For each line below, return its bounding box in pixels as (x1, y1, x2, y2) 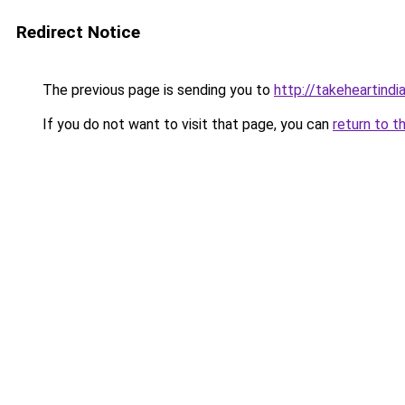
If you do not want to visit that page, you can (39, 116, 333, 133)
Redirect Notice (16, 22, 140, 42)
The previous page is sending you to (39, 81, 274, 99)
